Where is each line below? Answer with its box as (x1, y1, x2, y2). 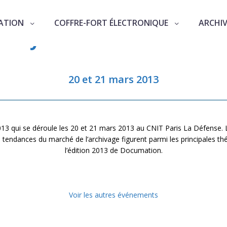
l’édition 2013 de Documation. (64, 145, 163, 156)
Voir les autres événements (69, 190, 158, 200)
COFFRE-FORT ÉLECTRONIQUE (54, 17, 168, 28)
